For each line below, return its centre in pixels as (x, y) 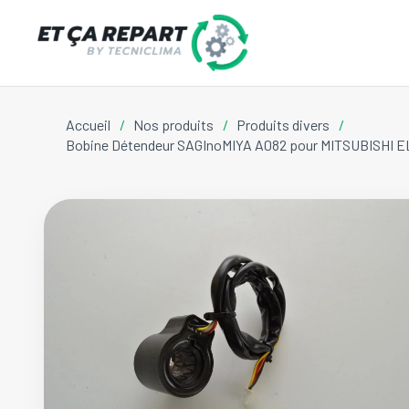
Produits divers (283, 125)
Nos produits (174, 125)
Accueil (88, 125)
